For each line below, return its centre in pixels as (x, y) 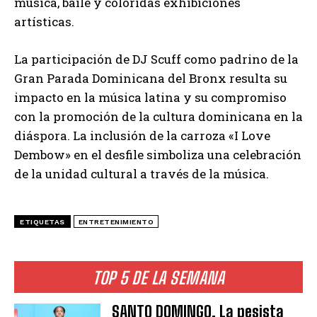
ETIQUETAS (42, 221)
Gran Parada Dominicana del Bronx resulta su (151, 78)
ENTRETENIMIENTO (116, 221)
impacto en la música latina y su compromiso (150, 97)
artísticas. (44, 21)
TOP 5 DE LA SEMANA (158, 277)
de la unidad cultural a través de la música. (142, 173)
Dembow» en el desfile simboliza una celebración (158, 154)
